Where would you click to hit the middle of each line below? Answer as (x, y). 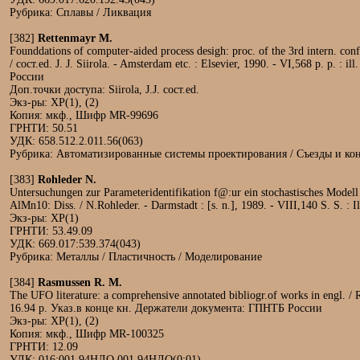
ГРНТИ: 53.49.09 (51, 231)
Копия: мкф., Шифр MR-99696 (84, 115)
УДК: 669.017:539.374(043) (75, 244)
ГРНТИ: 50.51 (44, 128)
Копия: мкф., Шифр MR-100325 (87, 334)
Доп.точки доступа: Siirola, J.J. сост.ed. (104, 90)
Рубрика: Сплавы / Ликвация (80, 12)
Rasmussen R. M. (80, 282)
